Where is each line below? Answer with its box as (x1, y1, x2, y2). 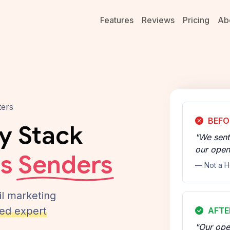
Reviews (142, 14, 175, 25)
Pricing (183, 14, 209, 25)
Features (100, 14, 133, 25)
